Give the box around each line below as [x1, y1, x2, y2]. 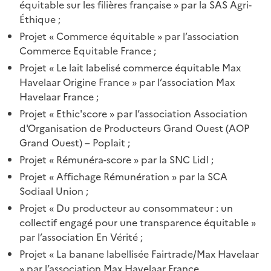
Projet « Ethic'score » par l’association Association [19, 106, 247, 121]
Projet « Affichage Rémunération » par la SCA [19, 169, 227, 184]
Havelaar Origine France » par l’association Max [19, 74, 235, 90]
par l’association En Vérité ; [19, 229, 143, 244]
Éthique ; [19, 11, 60, 27]
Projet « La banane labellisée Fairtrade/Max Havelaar [19, 246, 259, 261]
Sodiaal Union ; [19, 183, 88, 198]
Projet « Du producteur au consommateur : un [19, 200, 233, 215]
